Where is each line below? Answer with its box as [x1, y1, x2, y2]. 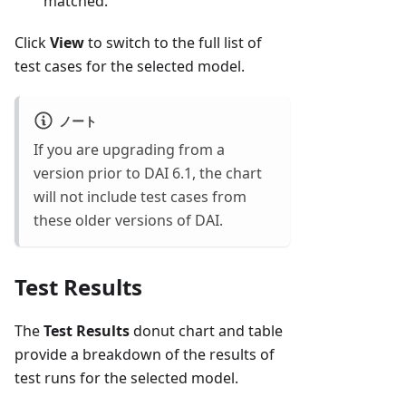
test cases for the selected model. [14, 56, 245, 77]
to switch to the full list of [84, 33, 262, 53]
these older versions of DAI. [34, 210, 223, 231]
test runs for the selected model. [14, 368, 238, 389]
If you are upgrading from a [34, 140, 225, 160]
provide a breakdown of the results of [14, 344, 275, 365]
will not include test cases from [34, 187, 246, 208]
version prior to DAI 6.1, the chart [34, 163, 262, 184]
